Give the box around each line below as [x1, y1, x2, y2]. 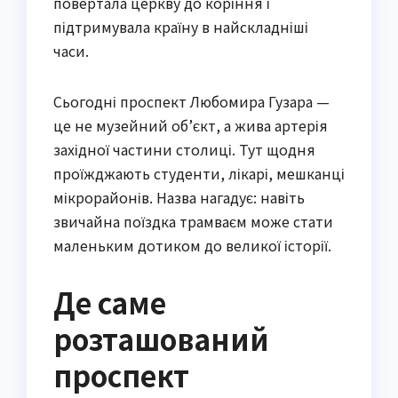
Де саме [53, 281, 166, 322]
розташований [53, 317, 269, 359]
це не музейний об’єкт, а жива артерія [53, 114, 328, 136]
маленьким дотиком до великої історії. [53, 234, 331, 256]
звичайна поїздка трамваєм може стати [53, 210, 333, 232]
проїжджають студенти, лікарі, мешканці [53, 162, 345, 184]
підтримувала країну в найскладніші [53, 15, 308, 37]
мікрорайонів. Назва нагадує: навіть [53, 186, 305, 208]
